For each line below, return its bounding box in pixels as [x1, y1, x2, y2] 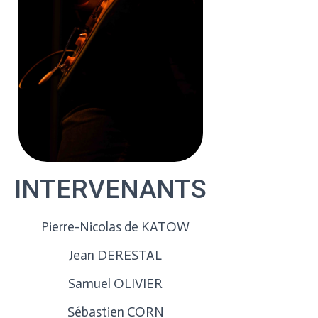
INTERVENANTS [14, 174, 207, 204]
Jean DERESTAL [69, 247, 163, 263]
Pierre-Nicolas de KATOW [41, 219, 190, 235]
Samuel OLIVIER [68, 275, 163, 292]
